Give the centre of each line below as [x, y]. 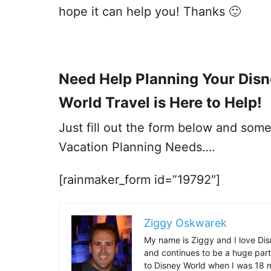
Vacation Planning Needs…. [137, 147]
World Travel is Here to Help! [160, 102]
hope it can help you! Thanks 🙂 [150, 11]
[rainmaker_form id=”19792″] [139, 179]
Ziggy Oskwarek [185, 223]
